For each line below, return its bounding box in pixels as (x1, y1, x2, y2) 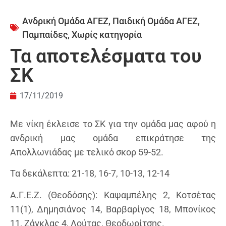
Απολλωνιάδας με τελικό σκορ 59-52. (10, 147, 163, 157)
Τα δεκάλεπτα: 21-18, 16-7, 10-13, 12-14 (10, 168, 169, 179)
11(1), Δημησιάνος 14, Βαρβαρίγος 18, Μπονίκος (10, 203, 216, 214)
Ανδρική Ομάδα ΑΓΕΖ (22, 16, 108, 26)
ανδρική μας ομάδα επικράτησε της (10, 133, 216, 143)
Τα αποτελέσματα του (10, 45, 202, 67)
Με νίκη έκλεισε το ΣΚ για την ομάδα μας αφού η (10, 119, 216, 129)
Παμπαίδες (22, 29, 68, 40)
